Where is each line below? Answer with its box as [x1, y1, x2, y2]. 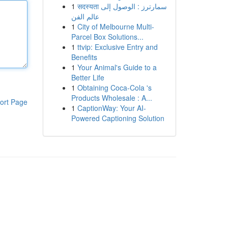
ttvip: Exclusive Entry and [77, 42, 158, 52]
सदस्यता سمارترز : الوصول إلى [77, 1, 101, 11]
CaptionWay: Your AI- [77, 103, 146, 113]
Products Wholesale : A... [71, 93, 152, 103]
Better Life [71, 72, 104, 82]
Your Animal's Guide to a [77, 62, 157, 72]
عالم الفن [71, 11, 99, 21]
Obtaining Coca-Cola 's [77, 82, 152, 93]
